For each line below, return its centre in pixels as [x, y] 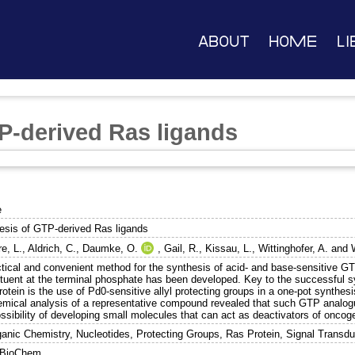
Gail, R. [182, 248]
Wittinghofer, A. [294, 248]
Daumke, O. [111, 248]
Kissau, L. [229, 248]
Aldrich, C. [52, 248]
